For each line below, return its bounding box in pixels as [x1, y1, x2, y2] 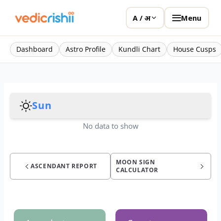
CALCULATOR [116, 166, 158, 174]
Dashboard [16, 44, 53, 54]
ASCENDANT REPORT [31, 162, 97, 170]
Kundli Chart [118, 44, 160, 54]
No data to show [82, 121, 139, 131]
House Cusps [173, 44, 216, 54]
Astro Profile [66, 44, 106, 54]
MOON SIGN [116, 158, 155, 166]
